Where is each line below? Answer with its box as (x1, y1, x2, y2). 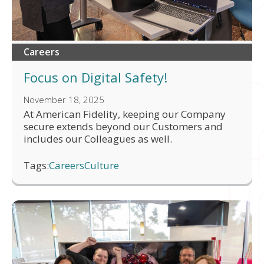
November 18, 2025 (24, 94, 104, 106)
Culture (84, 159, 119, 173)
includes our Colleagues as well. (24, 132, 172, 146)
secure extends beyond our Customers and (24, 120, 223, 134)
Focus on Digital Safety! (24, 68, 167, 87)
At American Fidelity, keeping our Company (24, 107, 226, 121)
